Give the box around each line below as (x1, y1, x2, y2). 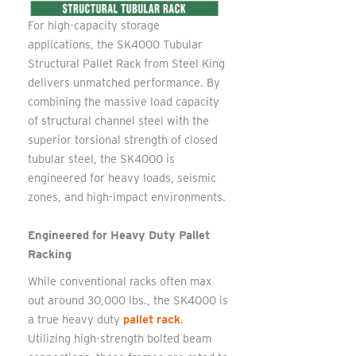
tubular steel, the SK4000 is (28, 152, 175, 167)
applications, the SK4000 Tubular (28, 37, 203, 52)
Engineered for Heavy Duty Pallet (28, 227, 210, 242)
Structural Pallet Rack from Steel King (28, 56, 225, 72)
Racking (28, 246, 72, 261)
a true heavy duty (28, 311, 123, 327)
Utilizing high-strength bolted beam (28, 331, 211, 346)
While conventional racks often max (28, 273, 211, 288)
